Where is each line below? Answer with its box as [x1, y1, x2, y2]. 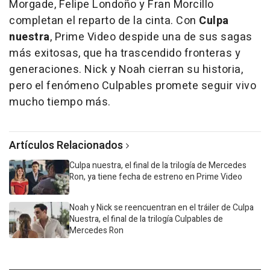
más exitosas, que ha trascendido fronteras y [9, 45, 240, 61]
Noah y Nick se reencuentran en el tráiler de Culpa [69, 201, 254, 214]
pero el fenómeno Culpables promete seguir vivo [9, 77, 256, 94]
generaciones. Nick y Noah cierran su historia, [9, 61, 243, 78]
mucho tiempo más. [9, 93, 111, 110]
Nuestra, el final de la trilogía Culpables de [69, 212, 223, 225]
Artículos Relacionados [9, 137, 123, 154]
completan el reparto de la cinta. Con [9, 12, 199, 29]
